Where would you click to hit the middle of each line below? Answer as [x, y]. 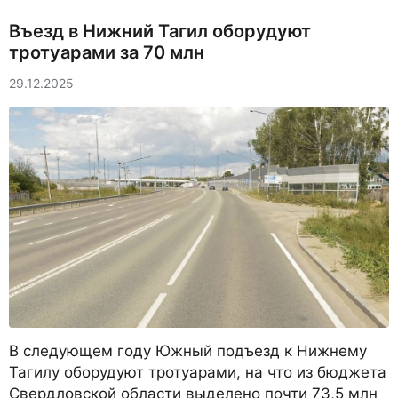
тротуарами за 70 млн [107, 52]
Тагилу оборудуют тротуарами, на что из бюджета [198, 373]
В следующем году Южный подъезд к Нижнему [188, 351]
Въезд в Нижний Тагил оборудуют [160, 31]
